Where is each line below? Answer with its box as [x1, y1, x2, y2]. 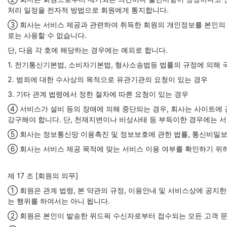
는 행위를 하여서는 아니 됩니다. [8, 197, 110, 205]
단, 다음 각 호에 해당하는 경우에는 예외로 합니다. [8, 46, 168, 54]
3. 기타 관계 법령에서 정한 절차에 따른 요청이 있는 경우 [8, 90, 188, 98]
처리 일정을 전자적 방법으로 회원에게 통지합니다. [8, 6, 169, 14]
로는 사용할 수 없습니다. [8, 31, 87, 40]
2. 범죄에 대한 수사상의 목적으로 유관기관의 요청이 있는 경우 [8, 75, 208, 84]
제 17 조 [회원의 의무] [8, 171, 78, 180]
